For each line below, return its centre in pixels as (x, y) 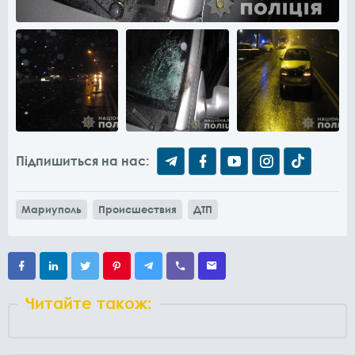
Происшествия (137, 209)
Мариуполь (52, 209)
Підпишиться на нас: (82, 160)
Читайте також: (89, 302)
